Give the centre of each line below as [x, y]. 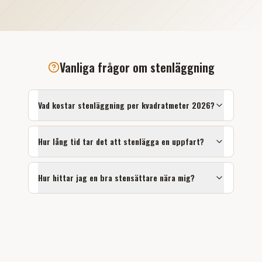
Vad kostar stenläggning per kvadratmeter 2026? [126, 105]
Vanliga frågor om [105, 67]
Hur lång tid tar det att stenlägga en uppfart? [121, 141]
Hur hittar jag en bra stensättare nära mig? [116, 177]
